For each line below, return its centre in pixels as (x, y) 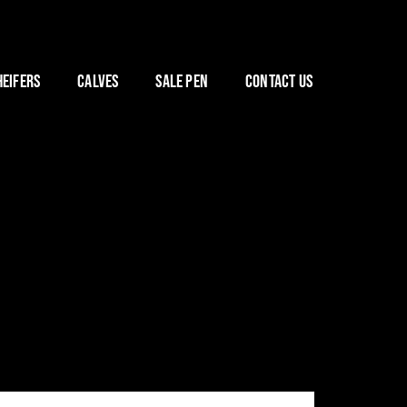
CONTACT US (279, 81)
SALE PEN (182, 81)
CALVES (98, 81)
